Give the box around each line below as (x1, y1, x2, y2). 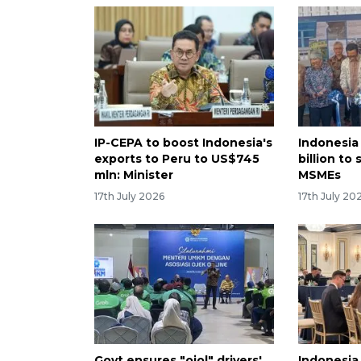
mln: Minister (94, 168, 173, 183)
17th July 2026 (94, 189, 164, 202)
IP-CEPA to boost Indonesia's (94, 135, 272, 151)
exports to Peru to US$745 (94, 151, 259, 167)
